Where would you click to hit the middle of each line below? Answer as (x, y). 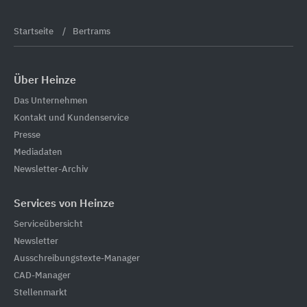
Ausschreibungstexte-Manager (77, 258)
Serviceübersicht (48, 224)
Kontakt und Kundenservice (71, 118)
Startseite (35, 32)
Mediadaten (38, 152)
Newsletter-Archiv (51, 169)
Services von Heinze (64, 204)
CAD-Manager (42, 275)
